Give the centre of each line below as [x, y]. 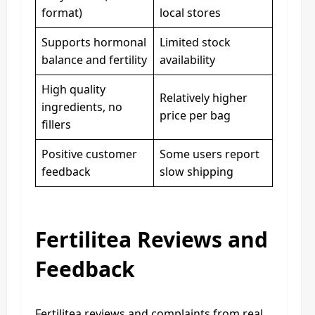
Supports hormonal [94, 42]
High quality [73, 89]
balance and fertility [94, 59]
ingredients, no [82, 107]
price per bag [195, 115]
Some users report [210, 154]
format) [62, 12]
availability [187, 59]
